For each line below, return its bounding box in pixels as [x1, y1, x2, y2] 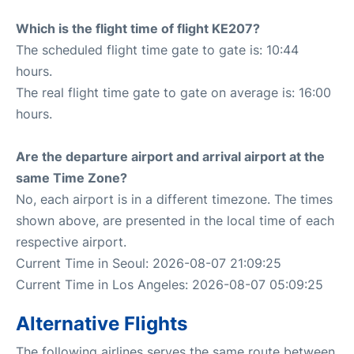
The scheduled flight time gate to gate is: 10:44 [16, 41, 299, 58]
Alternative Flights [16, 311, 187, 335]
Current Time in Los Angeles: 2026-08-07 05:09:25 [16, 276, 323, 292]
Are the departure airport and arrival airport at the [16, 148, 325, 164]
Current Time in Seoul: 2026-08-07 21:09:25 [16, 254, 281, 271]
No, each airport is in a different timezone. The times [16, 190, 333, 207]
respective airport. [16, 233, 126, 250]
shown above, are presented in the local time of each [16, 212, 334, 228]
